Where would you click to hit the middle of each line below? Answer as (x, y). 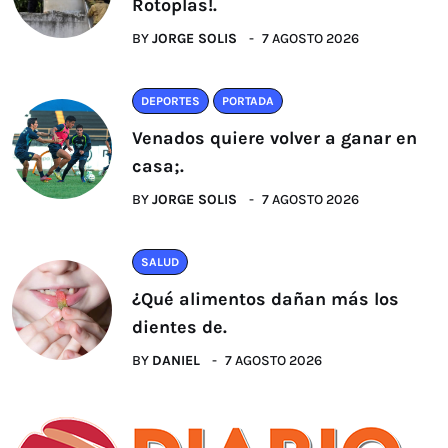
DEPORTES (170, 100)
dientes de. (179, 326)
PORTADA (248, 100)
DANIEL (176, 360)
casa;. (158, 165)
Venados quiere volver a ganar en (274, 137)
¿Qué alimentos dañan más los (265, 298)
